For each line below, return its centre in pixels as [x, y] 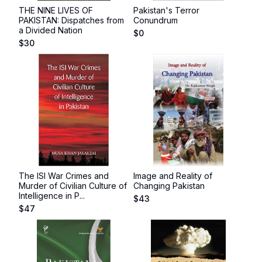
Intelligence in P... [52, 196]
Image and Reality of [173, 176]
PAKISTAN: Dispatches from [71, 20]
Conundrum [156, 20]
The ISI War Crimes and [64, 176]
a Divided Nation [51, 30]
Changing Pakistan [169, 186]
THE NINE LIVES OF [56, 10]
